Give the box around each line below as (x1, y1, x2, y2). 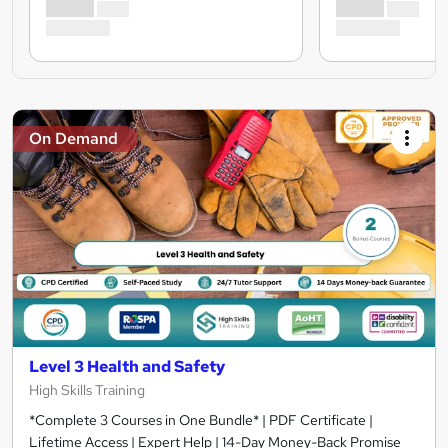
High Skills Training (29, 380, 145, 399)
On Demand (29, 127, 118, 149)
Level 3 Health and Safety (29, 355, 225, 377)
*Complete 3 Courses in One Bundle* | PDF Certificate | (29, 410, 373, 429)
